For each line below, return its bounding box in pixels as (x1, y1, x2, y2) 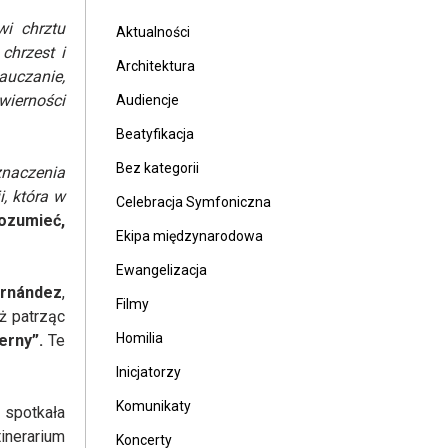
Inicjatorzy (116, 364, 181, 380)
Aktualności (116, 24, 190, 40)
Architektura (116, 58, 195, 74)
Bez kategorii (116, 160, 199, 176)
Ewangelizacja (116, 262, 207, 278)
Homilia (116, 330, 163, 346)
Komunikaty (116, 398, 191, 414)
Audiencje (116, 92, 179, 108)
